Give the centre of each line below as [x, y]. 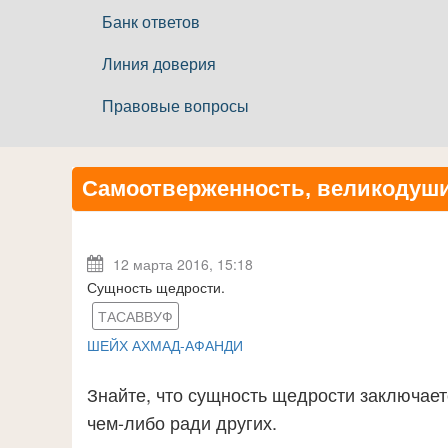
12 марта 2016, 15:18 [181, 264]
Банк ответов [151, 21]
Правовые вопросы [175, 105]
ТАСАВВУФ [135, 316]
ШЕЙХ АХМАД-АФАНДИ [165, 345]
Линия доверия [159, 63]
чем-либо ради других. [182, 422]
